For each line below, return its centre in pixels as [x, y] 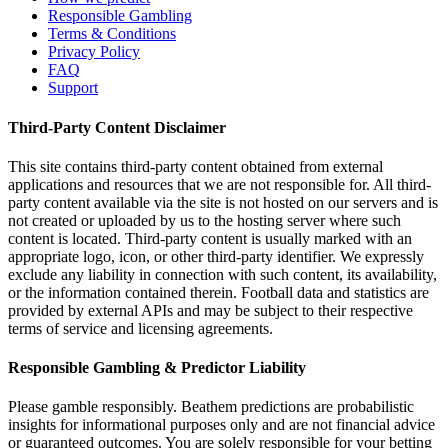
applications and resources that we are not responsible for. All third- [219, 184]
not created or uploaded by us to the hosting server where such [204, 220]
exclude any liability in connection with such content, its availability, [222, 274]
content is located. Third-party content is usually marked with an [210, 238]
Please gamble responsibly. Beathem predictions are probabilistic [211, 407]
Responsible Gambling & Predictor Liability [157, 368]
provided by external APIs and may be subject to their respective [210, 310]
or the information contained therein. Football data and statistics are [218, 292]
